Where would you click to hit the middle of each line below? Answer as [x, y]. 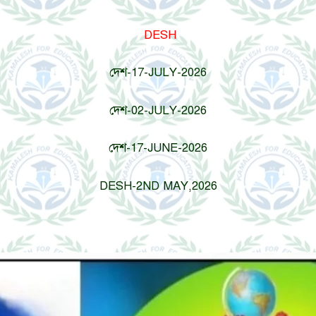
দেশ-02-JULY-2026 [158, 110]
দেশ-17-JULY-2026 [158, 73]
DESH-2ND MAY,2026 [158, 186]
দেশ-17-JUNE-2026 [158, 148]
